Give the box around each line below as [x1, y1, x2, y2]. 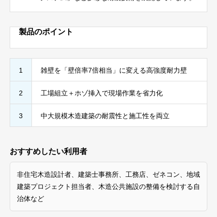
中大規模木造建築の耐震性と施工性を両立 [41, 112, 170, 120]
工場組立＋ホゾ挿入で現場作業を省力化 [41, 89, 163, 97]
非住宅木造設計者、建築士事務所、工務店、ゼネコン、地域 [17, 170, 200, 178]
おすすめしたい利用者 [10, 147, 87, 155]
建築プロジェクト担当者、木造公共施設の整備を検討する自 [17, 182, 200, 190]
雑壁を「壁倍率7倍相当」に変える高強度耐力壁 [41, 66, 187, 74]
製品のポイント [19, 28, 73, 36]
